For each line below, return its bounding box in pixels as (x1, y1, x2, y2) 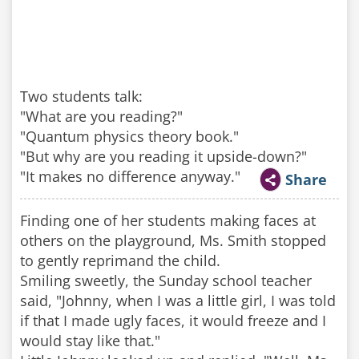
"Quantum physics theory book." (20, 127, 239, 146)
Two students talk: (20, 87, 143, 106)
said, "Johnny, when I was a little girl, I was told (20, 291, 336, 310)
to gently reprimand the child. (20, 251, 220, 270)
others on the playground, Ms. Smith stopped (20, 231, 326, 250)
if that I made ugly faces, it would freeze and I (20, 311, 326, 330)
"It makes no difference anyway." (20, 167, 240, 186)
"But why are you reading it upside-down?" (20, 147, 307, 166)
